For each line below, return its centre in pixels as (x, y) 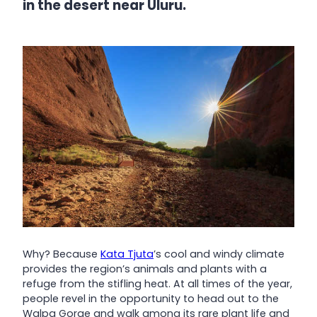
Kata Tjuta (127, 254)
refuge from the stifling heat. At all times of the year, (157, 283)
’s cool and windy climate (219, 254)
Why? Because (62, 254)
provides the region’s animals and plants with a (145, 269)
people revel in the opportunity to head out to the (151, 298)
